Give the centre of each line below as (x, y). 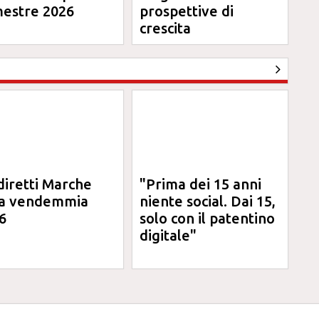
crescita (166, 28)
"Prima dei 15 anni (201, 184)
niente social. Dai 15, (208, 201)
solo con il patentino (208, 218)
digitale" (168, 235)
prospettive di (187, 11)
